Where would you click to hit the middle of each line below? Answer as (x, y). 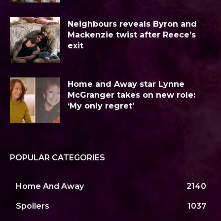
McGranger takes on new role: (131, 95)
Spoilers (33, 206)
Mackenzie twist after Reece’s (132, 35)
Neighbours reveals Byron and (132, 24)
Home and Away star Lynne (126, 84)
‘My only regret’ (101, 106)
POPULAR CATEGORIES (57, 157)
